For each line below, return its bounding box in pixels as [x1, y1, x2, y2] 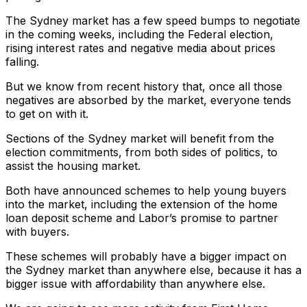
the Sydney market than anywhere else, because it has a [5, 262, 302, 277]
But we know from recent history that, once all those [5, 79, 282, 93]
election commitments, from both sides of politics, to [5, 145, 278, 159]
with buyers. [5, 224, 69, 238]
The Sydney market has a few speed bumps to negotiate [5, 13, 300, 27]
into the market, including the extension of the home [5, 197, 278, 211]
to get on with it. [5, 106, 88, 121]
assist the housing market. [5, 158, 140, 173]
